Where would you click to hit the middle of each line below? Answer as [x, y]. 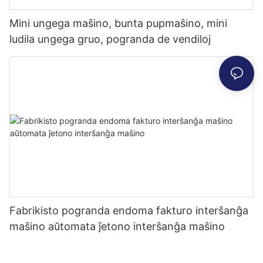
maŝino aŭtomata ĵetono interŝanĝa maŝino [117, 226]
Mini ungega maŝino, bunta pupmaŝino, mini [118, 23]
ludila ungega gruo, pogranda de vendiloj [110, 39]
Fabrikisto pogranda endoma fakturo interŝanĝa [129, 210]
